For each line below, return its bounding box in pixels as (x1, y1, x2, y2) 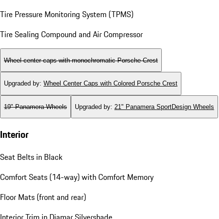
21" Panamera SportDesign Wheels (114, 103, 214, 111)
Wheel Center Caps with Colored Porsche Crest (44, 80, 177, 88)
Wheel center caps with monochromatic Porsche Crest (4, 56, 158, 64)
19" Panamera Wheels (4, 103, 67, 111)
